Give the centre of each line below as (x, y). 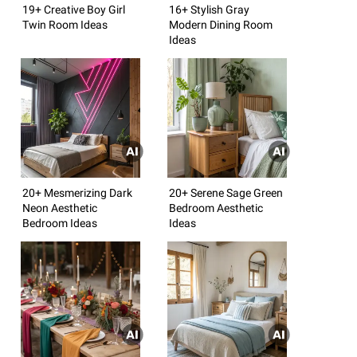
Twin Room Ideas (65, 24)
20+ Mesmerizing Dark (77, 192)
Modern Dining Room (221, 24)
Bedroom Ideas (60, 223)
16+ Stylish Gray (209, 9)
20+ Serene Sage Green (226, 192)
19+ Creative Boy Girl (74, 9)
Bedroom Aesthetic (216, 208)
